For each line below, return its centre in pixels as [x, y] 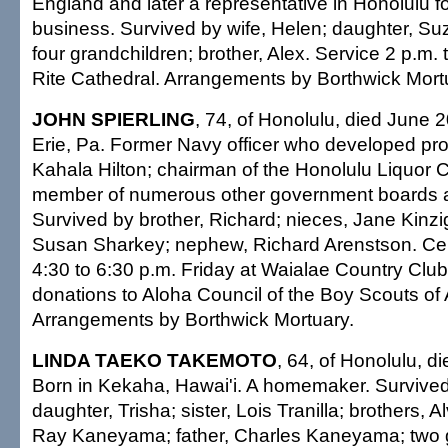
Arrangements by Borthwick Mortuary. [193, 319]
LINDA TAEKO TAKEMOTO [154, 360]
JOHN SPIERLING [113, 119]
